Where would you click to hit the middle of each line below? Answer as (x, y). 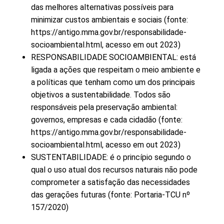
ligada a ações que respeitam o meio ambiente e (116, 70)
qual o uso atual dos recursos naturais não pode (114, 170)
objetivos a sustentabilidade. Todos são (101, 95)
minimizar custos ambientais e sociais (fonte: (109, 20)
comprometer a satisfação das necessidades (110, 182)
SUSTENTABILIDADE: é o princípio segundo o (111, 157)
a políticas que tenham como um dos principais (113, 82)
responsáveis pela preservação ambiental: (104, 107)
